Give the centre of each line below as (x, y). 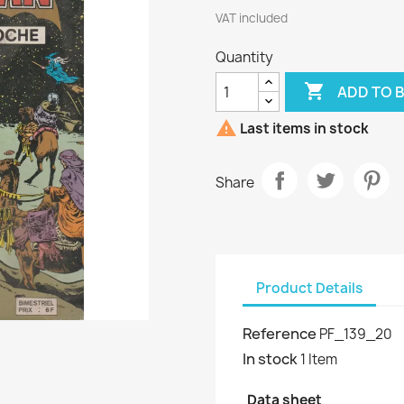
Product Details (309, 288)
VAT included (252, 18)
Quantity (244, 57)
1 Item (319, 359)
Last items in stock (303, 129)
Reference (280, 334)
